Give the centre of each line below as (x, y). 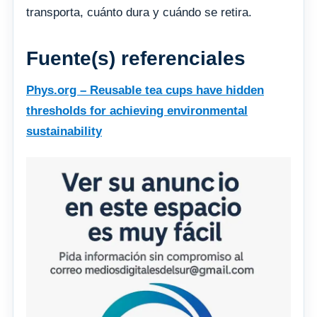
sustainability (64, 132)
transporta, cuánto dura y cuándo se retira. (139, 13)
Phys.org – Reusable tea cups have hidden (145, 91)
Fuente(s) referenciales (136, 59)
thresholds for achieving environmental (137, 111)
